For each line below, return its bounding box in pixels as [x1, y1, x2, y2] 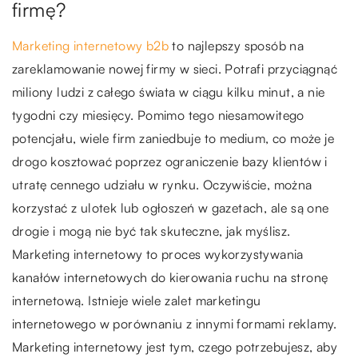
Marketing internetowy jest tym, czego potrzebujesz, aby [12, 338, 337, 355]
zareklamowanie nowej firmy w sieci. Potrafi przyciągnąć [12, 60, 337, 77]
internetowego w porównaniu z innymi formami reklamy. [12, 315, 337, 332]
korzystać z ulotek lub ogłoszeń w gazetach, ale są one [12, 199, 329, 216]
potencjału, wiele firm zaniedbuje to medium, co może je [12, 129, 334, 146]
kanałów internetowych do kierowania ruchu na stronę [12, 268, 328, 285]
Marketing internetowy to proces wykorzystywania [12, 245, 304, 262]
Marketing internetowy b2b [12, 37, 169, 54]
